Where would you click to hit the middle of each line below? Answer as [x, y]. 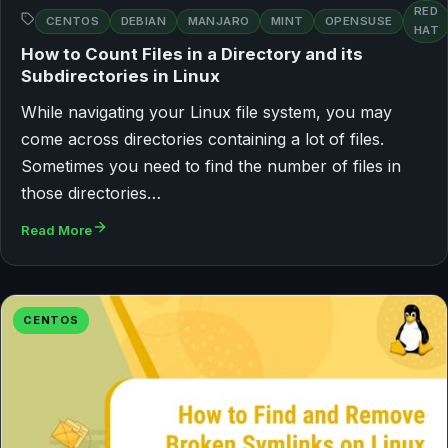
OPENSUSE [358, 20]
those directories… [91, 193]
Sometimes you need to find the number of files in [211, 166]
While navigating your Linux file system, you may [206, 112]
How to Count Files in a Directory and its [192, 54]
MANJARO [218, 20]
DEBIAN [143, 20]
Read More [56, 230]
